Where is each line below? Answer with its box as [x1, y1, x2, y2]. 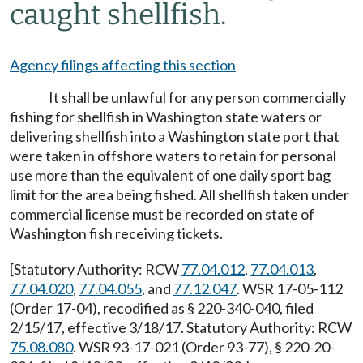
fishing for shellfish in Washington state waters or [10, 108, 322, 126]
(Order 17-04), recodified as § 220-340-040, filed [10, 299, 314, 317]
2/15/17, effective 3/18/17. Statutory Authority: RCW [10, 318, 352, 336]
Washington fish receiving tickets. [10, 224, 223, 242]
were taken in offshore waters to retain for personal [10, 147, 336, 164]
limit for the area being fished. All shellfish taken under [10, 186, 349, 203]
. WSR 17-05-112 [237, 280, 343, 297]
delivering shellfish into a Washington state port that [10, 127, 340, 145]
